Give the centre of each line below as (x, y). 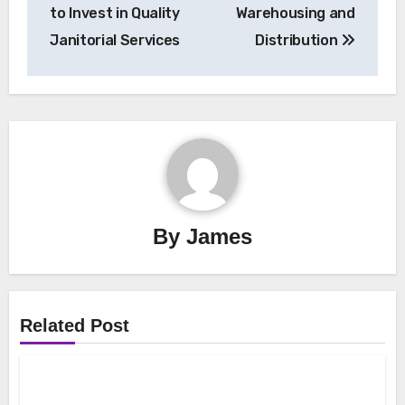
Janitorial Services (115, 40)
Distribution (298, 40)
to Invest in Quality (115, 13)
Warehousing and (295, 13)
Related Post (75, 326)
